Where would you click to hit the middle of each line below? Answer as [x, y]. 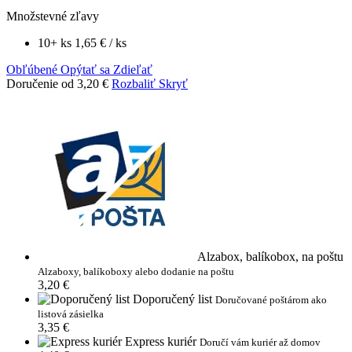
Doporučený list [172, 299]
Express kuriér [161, 342]
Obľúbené [32, 70]
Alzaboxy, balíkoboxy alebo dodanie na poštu [136, 272]
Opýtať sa [87, 70]
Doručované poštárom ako [271, 300]
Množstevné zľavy [53, 16]
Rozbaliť [134, 84]
